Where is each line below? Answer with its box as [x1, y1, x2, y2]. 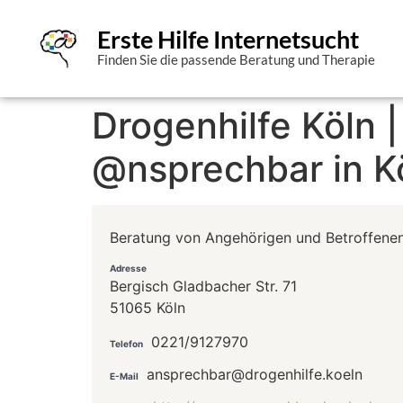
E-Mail [110, 371, 139, 382]
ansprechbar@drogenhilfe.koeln [147, 365, 363, 384]
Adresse [110, 262, 147, 273]
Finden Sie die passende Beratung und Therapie [96, 52, 375, 67]
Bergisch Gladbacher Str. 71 [110, 276, 297, 295]
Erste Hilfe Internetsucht [96, 24, 359, 54]
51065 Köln [110, 298, 185, 317]
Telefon [110, 338, 143, 350]
